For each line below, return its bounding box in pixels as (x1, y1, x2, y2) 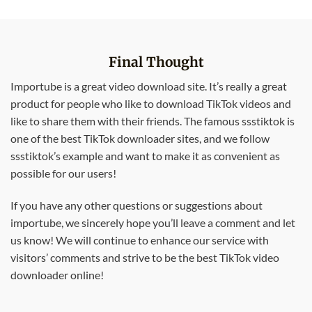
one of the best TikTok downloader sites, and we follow (10, 131, 270, 145)
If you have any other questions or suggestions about (10, 198, 263, 212)
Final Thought (108, 54, 204, 71)
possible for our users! (10, 166, 116, 180)
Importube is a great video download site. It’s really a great (10, 79, 287, 93)
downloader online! (10, 267, 104, 281)
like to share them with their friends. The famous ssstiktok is (10, 114, 295, 127)
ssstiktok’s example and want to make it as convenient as (10, 148, 280, 162)
